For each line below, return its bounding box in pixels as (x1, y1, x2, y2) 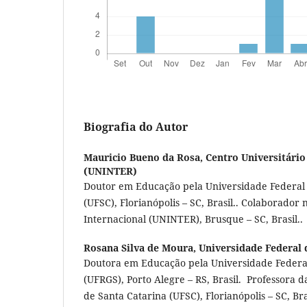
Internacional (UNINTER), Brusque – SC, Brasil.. (84, 212, 303, 226)
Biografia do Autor (84, 119, 188, 135)
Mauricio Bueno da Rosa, (84, 151, 206, 164)
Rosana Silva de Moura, (84, 241, 199, 255)
